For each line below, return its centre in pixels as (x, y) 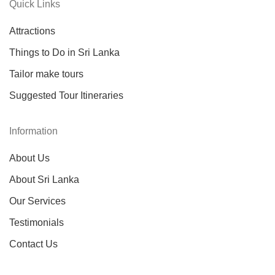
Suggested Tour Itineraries (66, 96)
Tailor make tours (46, 74)
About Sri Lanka (44, 180)
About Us (29, 158)
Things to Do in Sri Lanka (64, 53)
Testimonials (37, 223)
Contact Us (33, 244)
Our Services (37, 201)
